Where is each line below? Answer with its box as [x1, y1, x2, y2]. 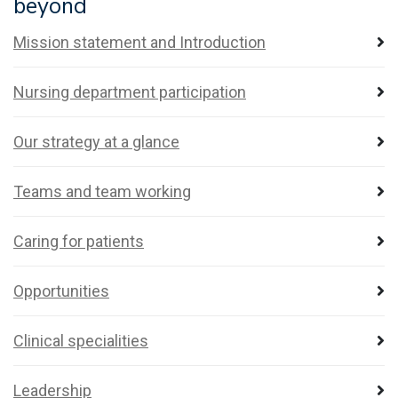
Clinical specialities [13, 331, 148, 350]
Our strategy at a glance [13, 132, 179, 151]
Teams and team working [13, 182, 191, 201]
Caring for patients [13, 232, 144, 251]
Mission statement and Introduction [13, 33, 266, 52]
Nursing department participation [13, 83, 246, 101]
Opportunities [13, 282, 109, 300]
